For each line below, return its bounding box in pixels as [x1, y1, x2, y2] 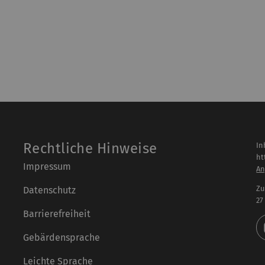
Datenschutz [22, 185, 76, 196]
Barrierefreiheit [22, 208, 91, 220]
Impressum [22, 161, 71, 173]
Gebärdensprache [22, 232, 100, 244]
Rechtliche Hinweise [22, 140, 157, 157]
